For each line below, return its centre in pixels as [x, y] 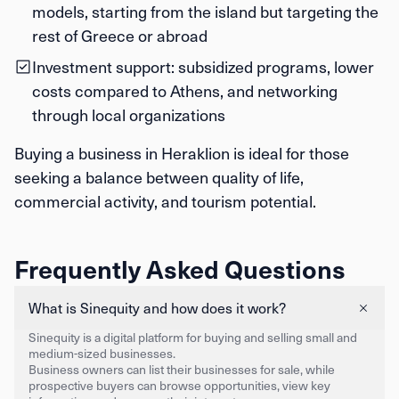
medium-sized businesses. [102, 353]
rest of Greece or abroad [120, 35]
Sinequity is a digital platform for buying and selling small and [193, 337]
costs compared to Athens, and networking [185, 90]
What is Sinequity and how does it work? [157, 308]
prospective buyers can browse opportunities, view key [179, 385]
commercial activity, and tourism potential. [165, 201]
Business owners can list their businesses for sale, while [182, 369]
